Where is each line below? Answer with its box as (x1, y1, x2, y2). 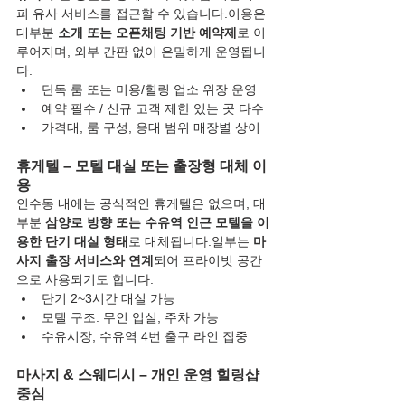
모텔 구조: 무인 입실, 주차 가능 (42, 310, 219, 325)
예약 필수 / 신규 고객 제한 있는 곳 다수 (42, 101, 264, 117)
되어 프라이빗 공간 (154, 253, 262, 268)
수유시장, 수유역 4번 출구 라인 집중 (42, 329, 248, 344)
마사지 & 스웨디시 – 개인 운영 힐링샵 (16, 367, 263, 383)
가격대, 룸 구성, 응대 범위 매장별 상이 (42, 120, 260, 136)
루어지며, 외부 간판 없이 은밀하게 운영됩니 (16, 44, 266, 60)
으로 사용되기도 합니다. (16, 272, 154, 287)
